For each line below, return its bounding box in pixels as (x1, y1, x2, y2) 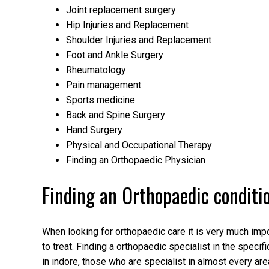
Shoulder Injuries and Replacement (66, 34, 211, 46)
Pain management (66, 79, 141, 91)
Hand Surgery (66, 124, 122, 136)
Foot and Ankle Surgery (66, 49, 163, 61)
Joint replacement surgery (66, 4, 176, 16)
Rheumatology (66, 64, 126, 76)
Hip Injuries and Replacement (66, 19, 189, 31)
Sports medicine (66, 94, 135, 106)
